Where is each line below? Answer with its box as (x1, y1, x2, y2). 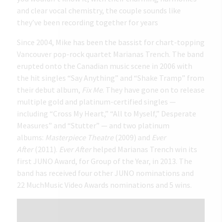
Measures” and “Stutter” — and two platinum (17, 120, 170, 130)
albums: (17, 132, 46, 142)
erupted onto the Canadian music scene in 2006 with (17, 60, 193, 71)
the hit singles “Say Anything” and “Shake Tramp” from (17, 72, 205, 83)
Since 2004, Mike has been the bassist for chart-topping (17, 37, 205, 47)
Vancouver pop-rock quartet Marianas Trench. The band (17, 49, 204, 59)
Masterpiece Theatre (45, 132, 114, 142)
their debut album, (17, 84, 82, 95)
